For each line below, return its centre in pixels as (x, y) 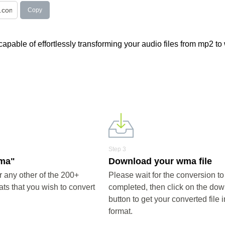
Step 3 (117, 149)
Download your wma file (160, 161)
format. (120, 211)
